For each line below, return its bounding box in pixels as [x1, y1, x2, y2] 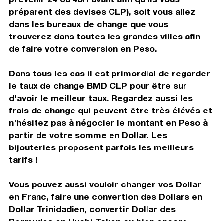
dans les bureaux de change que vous [8, 18, 168, 29]
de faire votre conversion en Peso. [8, 43, 157, 54]
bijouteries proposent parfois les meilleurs [8, 142, 194, 152]
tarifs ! [8, 154, 37, 165]
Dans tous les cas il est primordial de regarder [8, 68, 210, 78]
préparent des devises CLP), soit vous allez [8, 6, 195, 17]
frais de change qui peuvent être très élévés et [8, 105, 212, 115]
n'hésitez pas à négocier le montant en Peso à [8, 117, 208, 128]
